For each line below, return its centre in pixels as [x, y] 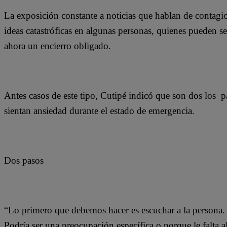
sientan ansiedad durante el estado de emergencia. [99, 110]
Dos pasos [24, 160]
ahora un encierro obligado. [60, 46]
